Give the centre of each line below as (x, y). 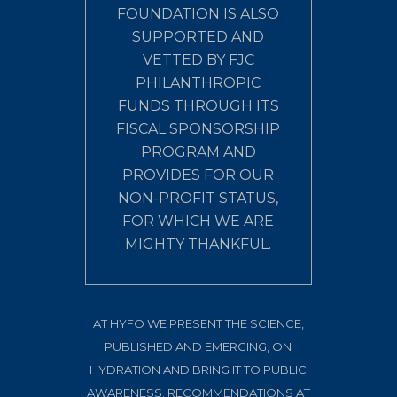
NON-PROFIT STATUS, (198, 198)
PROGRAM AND (198, 152)
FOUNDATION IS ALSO (198, 13)
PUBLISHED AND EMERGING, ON (198, 346)
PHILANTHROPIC (198, 82)
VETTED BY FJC (198, 59)
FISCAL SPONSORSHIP (198, 128)
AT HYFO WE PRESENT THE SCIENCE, (198, 323)
